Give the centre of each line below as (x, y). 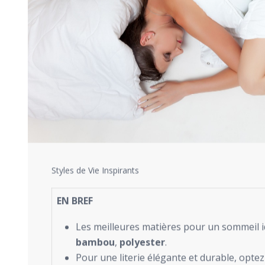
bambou (95, 242)
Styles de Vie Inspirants (95, 170)
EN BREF (75, 201)
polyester (142, 242)
